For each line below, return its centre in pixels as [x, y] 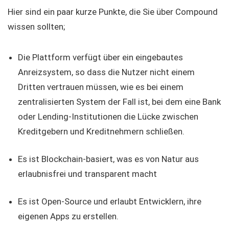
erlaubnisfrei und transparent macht [87, 174]
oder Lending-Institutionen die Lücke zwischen [108, 117]
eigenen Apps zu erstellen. [68, 216]
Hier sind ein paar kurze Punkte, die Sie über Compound [113, 12]
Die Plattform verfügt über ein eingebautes [100, 58]
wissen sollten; [36, 27]
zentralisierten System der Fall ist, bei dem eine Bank [119, 102]
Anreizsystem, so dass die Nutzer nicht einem [106, 72]
